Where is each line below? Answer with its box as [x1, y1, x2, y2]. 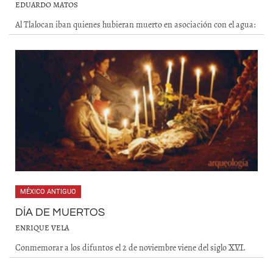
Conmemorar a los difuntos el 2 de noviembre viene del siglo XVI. [15, 241, 246, 253]
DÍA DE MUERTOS [15, 207, 105, 218]
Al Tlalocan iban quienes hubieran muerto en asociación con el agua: [15, 18, 255, 30]
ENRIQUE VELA [15, 222, 69, 233]
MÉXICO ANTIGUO [20, 188, 76, 196]
